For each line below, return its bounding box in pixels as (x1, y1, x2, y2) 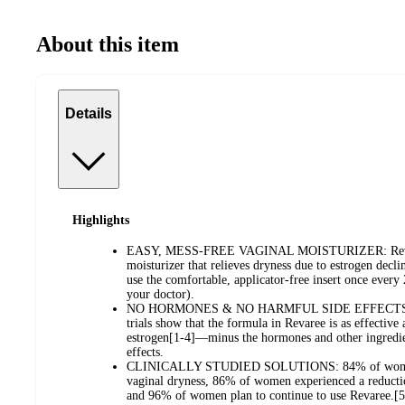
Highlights (72, 212, 129, 227)
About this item (36, 32, 179, 56)
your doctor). (127, 287, 194, 302)
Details (65, 106, 112, 122)
